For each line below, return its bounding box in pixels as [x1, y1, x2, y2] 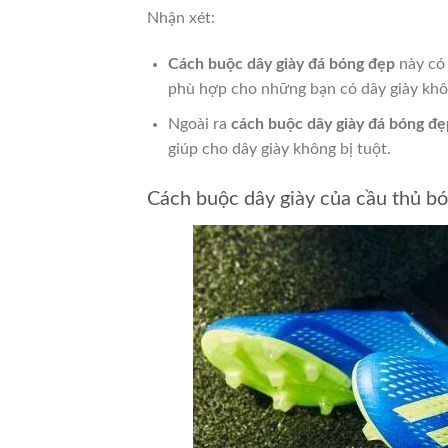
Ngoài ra [167, 115, 227, 132]
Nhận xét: [147, 10, 215, 27]
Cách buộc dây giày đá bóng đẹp [167, 56, 395, 73]
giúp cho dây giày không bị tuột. [167, 140, 391, 157]
